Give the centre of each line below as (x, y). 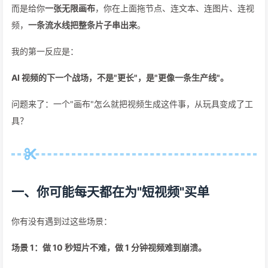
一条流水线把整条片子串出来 (83, 25)
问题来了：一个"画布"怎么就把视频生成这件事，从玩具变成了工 (132, 104)
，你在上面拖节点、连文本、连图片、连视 (175, 8)
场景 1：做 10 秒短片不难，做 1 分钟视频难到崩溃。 (109, 247)
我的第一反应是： (45, 51)
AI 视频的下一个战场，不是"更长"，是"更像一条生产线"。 (120, 77)
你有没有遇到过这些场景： (62, 221)
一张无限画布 (70, 8)
